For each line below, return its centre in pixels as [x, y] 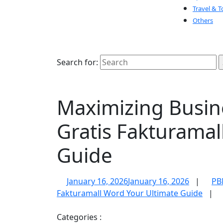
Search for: [77, 62]
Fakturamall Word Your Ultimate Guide [130, 193]
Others [203, 20]
